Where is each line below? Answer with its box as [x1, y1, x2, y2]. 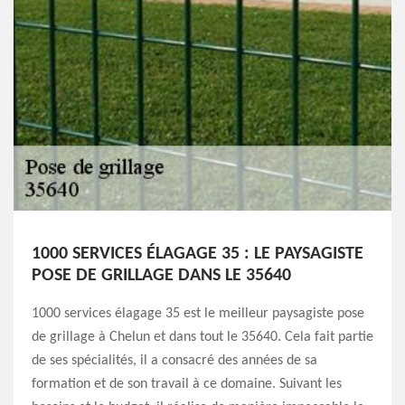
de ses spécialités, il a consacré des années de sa [32, 353, 317, 368]
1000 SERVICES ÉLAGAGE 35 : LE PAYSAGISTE [32, 245, 363, 264]
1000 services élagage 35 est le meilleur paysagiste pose [32, 306, 364, 321]
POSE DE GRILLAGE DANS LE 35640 [32, 267, 291, 286]
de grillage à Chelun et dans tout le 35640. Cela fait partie [32, 329, 373, 344]
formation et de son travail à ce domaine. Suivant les [32, 376, 342, 391]
